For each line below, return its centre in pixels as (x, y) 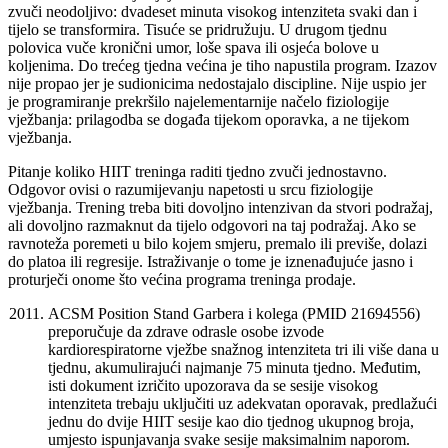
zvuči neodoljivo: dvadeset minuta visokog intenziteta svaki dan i (212, 11)
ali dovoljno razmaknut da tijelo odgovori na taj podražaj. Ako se (212, 225)
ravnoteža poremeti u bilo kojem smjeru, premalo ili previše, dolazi (217, 243)
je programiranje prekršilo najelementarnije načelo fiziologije (198, 101)
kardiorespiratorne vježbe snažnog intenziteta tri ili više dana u (243, 349)
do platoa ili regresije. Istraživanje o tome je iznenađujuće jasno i (210, 261)
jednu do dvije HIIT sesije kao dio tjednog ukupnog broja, (231, 421)
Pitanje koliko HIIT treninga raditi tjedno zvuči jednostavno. (197, 171)
